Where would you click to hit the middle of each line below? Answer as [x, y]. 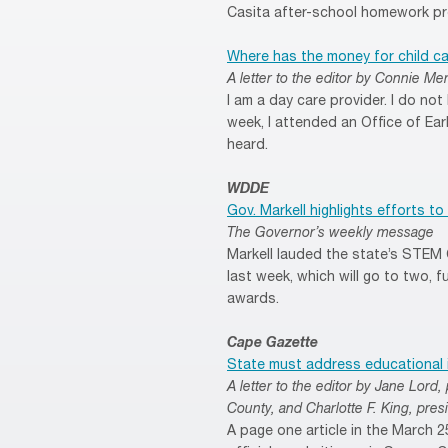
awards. [253, 299]
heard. [247, 145]
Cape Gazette [272, 343]
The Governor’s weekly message [330, 233]
